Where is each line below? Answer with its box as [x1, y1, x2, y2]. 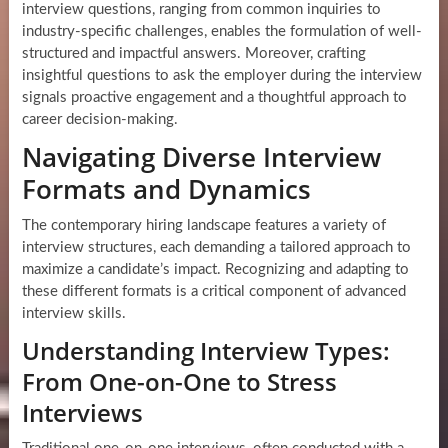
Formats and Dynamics [21, 171, 311, 208]
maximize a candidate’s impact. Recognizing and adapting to [21, 262, 409, 278]
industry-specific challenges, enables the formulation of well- [21, 24, 422, 40]
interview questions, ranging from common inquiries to [21, 2, 381, 18]
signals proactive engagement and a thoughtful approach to [21, 90, 407, 106]
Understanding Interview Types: [21, 334, 390, 368]
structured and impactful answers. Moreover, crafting [21, 46, 366, 62]
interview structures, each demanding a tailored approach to [21, 240, 411, 256]
